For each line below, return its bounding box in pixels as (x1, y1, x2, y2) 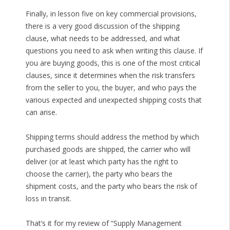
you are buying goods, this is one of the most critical (25, 58, 200, 68)
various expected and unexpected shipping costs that (25, 95, 202, 105)
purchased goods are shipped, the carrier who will (25, 144, 190, 155)
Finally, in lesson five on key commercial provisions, (25, 9, 197, 19)
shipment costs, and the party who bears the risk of (25, 181, 197, 191)
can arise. (25, 107, 57, 118)
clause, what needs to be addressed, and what (25, 33, 180, 44)
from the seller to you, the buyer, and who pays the (25, 83, 197, 93)
